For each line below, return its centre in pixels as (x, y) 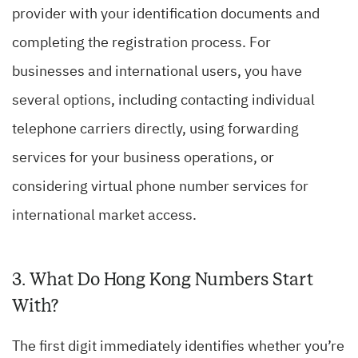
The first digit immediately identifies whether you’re (178, 347)
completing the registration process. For (141, 44)
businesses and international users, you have (157, 72)
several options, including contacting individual (163, 101)
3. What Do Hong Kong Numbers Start (163, 280)
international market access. (104, 216)
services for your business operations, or (143, 159)
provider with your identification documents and (166, 15)
